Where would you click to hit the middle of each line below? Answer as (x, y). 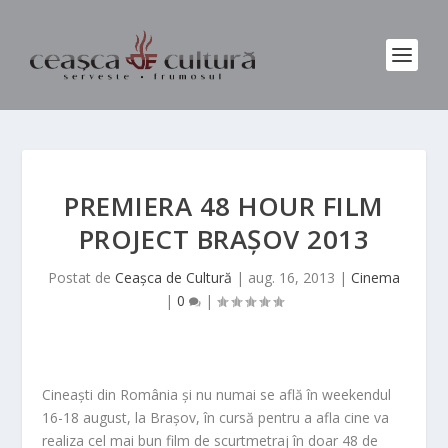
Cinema (375, 277)
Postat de (81, 277)
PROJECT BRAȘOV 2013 (224, 239)
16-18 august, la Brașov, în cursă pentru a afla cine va (216, 417)
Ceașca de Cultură (173, 277)
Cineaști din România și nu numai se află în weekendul (217, 394)
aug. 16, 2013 (291, 277)
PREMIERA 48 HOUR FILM (224, 206)
